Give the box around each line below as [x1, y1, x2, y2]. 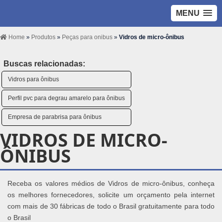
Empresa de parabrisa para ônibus [8, 113, 102, 120]
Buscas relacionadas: [3, 59, 85, 68]
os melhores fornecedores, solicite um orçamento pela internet [7, 191, 215, 199]
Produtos [31, 34, 57, 41]
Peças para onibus [62, 34, 114, 41]
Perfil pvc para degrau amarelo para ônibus [8, 95, 125, 102]
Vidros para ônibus [8, 76, 59, 83]
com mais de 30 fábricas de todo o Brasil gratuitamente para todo [7, 202, 215, 210]
